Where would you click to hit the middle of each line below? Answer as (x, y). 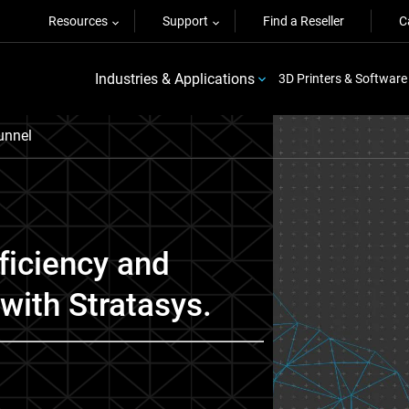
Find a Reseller (304, 21)
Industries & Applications (174, 79)
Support (185, 21)
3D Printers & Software (342, 79)
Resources (78, 21)
